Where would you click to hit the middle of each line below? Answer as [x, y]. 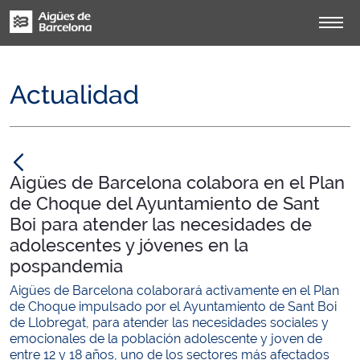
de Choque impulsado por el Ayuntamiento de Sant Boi [173, 307]
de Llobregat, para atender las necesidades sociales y [169, 323]
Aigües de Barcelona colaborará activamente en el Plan [174, 290]
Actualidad [74, 94]
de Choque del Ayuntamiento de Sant [165, 203]
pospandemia [66, 266]
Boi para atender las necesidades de [161, 224]
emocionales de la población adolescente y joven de [166, 339]
